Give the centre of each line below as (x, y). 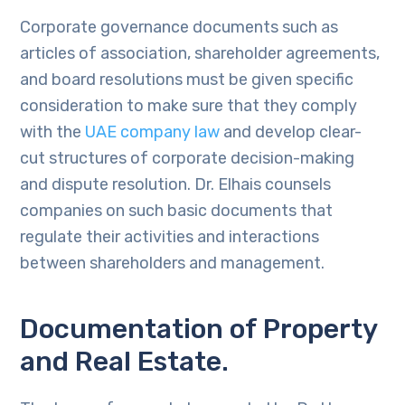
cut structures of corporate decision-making (188, 158)
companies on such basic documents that (177, 211)
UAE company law (153, 132)
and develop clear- (291, 132)
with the (53, 132)
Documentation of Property (199, 329)
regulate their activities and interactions (170, 237)
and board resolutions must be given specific (187, 80)
